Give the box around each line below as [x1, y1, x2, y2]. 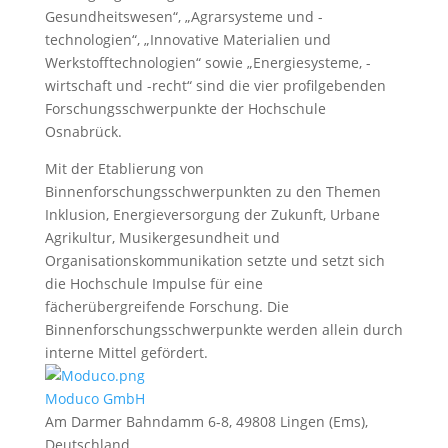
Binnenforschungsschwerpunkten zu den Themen [44, 182, 381, 201]
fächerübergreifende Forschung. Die [44, 297, 289, 316]
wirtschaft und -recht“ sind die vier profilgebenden [44, 76, 386, 95]
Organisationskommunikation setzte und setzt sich [44, 251, 385, 270]
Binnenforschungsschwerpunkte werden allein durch [44, 320, 403, 339]
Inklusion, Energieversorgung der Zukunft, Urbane [44, 205, 380, 224]
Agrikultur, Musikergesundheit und [44, 228, 280, 247]
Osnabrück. [44, 122, 122, 141]
